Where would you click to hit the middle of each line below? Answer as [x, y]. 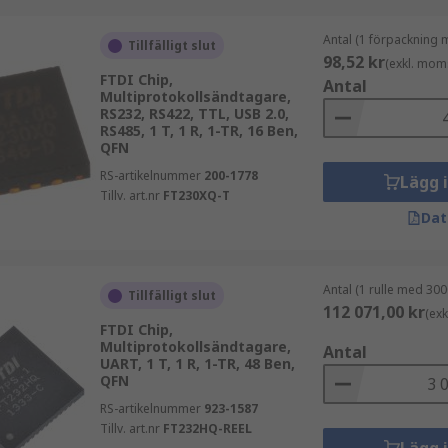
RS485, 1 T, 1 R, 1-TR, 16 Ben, [198, 130]
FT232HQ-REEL [207, 428]
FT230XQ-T [196, 195]
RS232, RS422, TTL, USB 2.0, [194, 113]
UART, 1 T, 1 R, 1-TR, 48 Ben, [197, 363]
